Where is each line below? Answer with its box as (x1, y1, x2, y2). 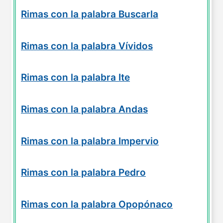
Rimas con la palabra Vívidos (21, 40, 153, 52)
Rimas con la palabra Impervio (21, 135, 159, 147)
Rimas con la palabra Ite (21, 72, 130, 84)
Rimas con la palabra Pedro (21, 167, 146, 179)
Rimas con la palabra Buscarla (21, 8, 158, 20)
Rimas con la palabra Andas (21, 103, 148, 115)
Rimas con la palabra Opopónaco (21, 198, 173, 210)
